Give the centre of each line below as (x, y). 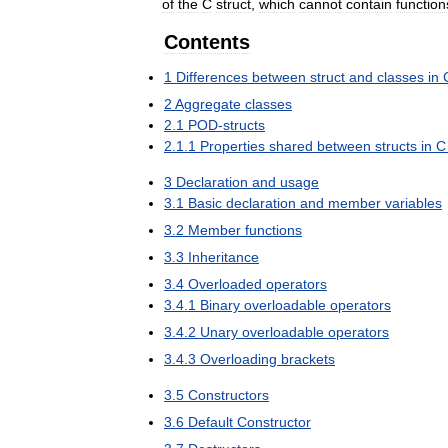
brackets (308, 359)
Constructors (228, 395)
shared (291, 146)
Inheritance (223, 257)
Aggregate (208, 104)
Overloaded (225, 284)
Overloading (238, 359)
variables (413, 203)
